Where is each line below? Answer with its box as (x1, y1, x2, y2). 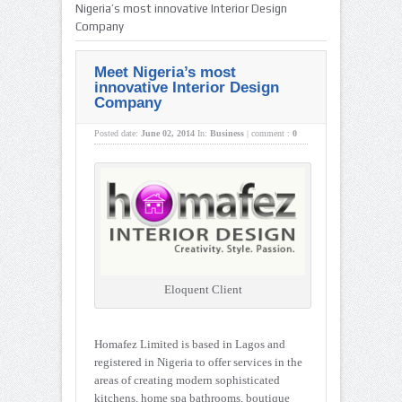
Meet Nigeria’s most (94, 64, 236, 82)
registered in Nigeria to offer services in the (94, 354, 302, 369)
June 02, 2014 (141, 128, 195, 139)
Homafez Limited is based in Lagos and (94, 336, 285, 351)
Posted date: (94, 128, 141, 139)
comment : (251, 128, 293, 139)
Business (210, 128, 244, 139)
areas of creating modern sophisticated (94, 372, 280, 387)
